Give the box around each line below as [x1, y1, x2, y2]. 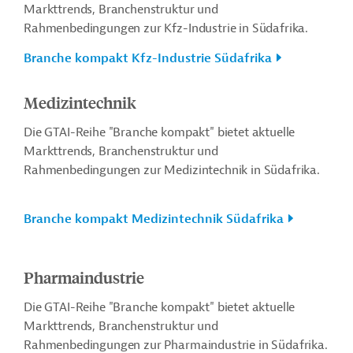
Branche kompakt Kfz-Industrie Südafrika [24, 50, 272, 66]
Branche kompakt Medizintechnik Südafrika [24, 211, 284, 227]
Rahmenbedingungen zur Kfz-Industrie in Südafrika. [24, 20, 309, 36]
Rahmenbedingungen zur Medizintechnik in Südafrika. [24, 162, 320, 178]
